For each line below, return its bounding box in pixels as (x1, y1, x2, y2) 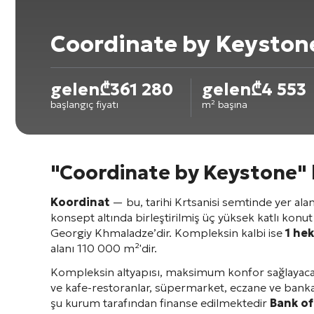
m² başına (202, 98, 247, 111)
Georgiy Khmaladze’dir (50, 226, 169, 240)
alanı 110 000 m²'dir (50, 241, 154, 255)
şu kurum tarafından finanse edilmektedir (50, 296, 270, 310)
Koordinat (50, 195, 109, 209)
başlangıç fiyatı (50, 98, 118, 111)
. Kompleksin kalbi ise (169, 226, 285, 240)
